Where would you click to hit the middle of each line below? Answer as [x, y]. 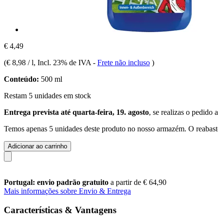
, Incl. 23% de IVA [63, 62]
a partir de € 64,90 [138, 182]
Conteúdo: [21, 79]
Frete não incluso [124, 62]
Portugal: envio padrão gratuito [57, 182]
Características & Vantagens [60, 210]
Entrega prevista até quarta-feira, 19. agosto [76, 112]
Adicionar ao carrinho [37, 146]
